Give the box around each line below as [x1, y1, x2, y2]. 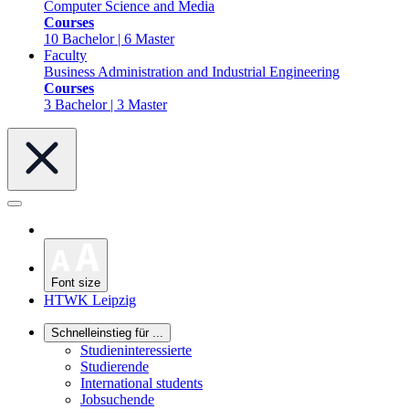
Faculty [44, 47, 87, 63]
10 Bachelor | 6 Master [44, 31, 174, 47]
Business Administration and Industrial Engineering [44, 64, 340, 79]
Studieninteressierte [80, 341, 192, 358]
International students [80, 374, 203, 391]
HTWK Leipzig [44, 291, 136, 308]
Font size [51, 275, 100, 289]
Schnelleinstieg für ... [51, 325, 163, 340]
